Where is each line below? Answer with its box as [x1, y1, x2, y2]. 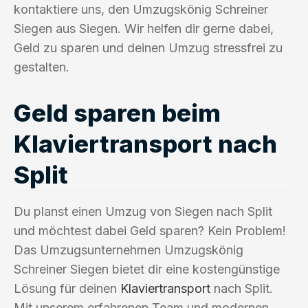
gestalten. [14, 59, 69, 74]
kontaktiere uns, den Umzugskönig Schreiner [14, 1, 268, 16]
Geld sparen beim [14, 98, 221, 127]
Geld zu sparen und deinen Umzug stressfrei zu [14, 40, 283, 55]
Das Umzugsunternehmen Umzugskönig [14, 242, 243, 257]
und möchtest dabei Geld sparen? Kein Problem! [14, 223, 286, 238]
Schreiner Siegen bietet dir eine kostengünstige [14, 261, 280, 276]
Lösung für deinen [14, 280, 120, 296]
